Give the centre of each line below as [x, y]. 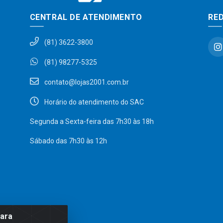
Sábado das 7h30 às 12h [68, 141]
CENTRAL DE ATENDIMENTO [86, 17]
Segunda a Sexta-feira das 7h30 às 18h [92, 121]
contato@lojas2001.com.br [86, 82]
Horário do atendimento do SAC [93, 102]
